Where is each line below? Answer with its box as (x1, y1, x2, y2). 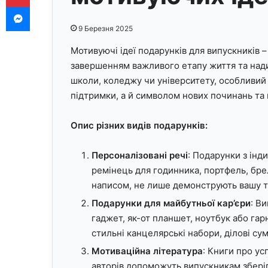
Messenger (30, 2, 72, 12)
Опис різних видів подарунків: (71, 119, 208, 131)
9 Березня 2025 (78, 23, 133, 33)
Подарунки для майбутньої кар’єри (92, 197, 251, 209)
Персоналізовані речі (92, 149, 188, 161)
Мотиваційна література (92, 245, 203, 257)
